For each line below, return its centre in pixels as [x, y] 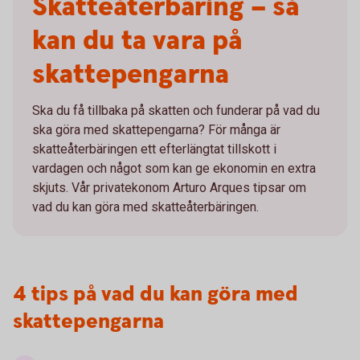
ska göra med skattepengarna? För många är [156, 130]
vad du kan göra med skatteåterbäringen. [145, 207]
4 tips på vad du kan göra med [155, 295]
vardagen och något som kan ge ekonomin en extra [174, 168]
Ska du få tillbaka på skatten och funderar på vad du [176, 110]
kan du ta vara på [137, 41]
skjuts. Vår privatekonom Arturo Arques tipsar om [169, 188]
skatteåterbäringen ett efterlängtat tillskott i [154, 149]
